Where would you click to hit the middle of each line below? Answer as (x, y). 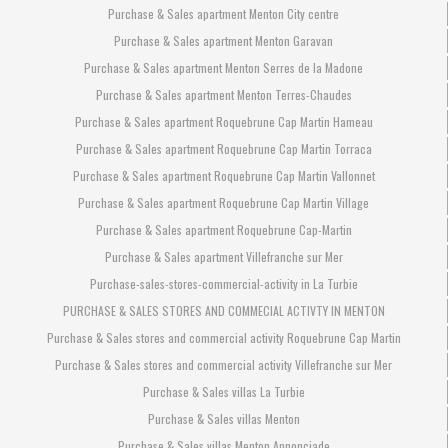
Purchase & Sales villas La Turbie (223, 391)
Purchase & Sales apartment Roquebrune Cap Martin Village (223, 202)
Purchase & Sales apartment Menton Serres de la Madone (223, 67)
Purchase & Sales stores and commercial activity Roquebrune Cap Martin (223, 337)
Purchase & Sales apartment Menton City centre (223, 13)
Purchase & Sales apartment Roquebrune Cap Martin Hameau (223, 121)
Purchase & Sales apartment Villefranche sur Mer (223, 256)
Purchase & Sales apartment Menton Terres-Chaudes (223, 94)
